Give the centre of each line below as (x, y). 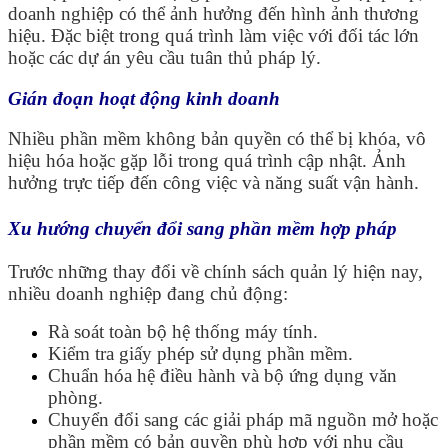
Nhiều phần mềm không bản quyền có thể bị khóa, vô (217, 139)
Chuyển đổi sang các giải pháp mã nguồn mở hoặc (243, 420)
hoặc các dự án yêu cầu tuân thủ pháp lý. (164, 58)
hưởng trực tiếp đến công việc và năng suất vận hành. (213, 183)
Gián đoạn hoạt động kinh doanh (144, 98)
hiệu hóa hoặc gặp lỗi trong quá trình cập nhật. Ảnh (207, 161)
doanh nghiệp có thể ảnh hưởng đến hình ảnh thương (213, 14)
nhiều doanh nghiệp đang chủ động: (148, 294)
